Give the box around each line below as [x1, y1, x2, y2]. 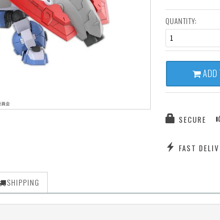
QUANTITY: [165, 15, 197, 27]
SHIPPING [7, 177, 40, 188]
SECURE [176, 114, 206, 125]
